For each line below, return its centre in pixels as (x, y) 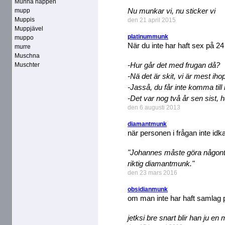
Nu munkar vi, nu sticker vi (172, 11)
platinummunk (148, 37)
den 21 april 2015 (152, 20)
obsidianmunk (148, 189)
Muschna (27, 56)
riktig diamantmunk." (161, 163)
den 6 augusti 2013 (154, 107)
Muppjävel (29, 29)
